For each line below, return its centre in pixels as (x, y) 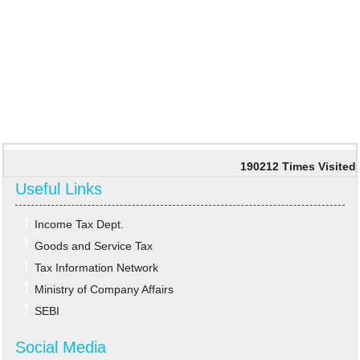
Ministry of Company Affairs (104, 289)
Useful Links (59, 189)
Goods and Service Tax (94, 246)
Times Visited (319, 166)
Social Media (61, 347)
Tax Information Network (96, 268)
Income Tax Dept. (79, 224)
